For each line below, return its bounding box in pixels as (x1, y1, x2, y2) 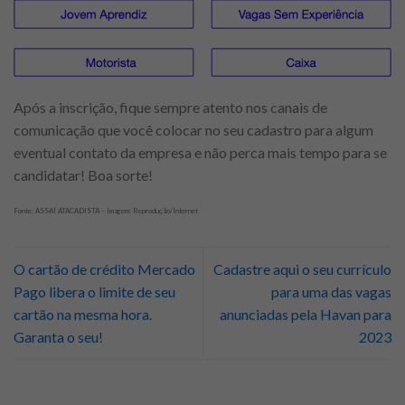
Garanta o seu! (14, 328, 103, 346)
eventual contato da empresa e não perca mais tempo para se (14, 143, 387, 161)
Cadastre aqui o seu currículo (213, 260, 391, 278)
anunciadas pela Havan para (220, 306, 391, 324)
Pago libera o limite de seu (14, 283, 175, 301)
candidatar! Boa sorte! (14, 165, 153, 184)
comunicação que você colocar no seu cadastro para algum (14, 120, 373, 138)
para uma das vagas (271, 283, 391, 301)
